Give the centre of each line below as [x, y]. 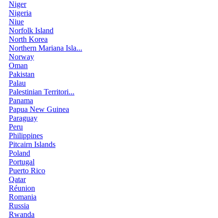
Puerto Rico [27, 170]
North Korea [28, 39]
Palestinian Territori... [42, 91]
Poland [19, 153]
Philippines [26, 135]
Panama [21, 100]
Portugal [22, 162]
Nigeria [20, 13]
